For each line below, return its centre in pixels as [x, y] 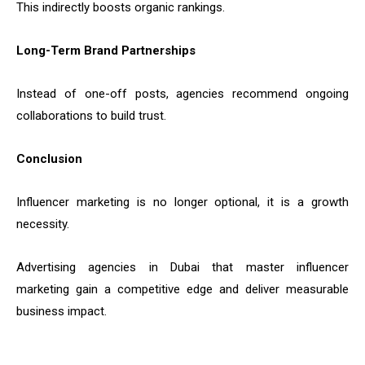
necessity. [43, 224]
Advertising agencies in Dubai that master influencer [182, 268]
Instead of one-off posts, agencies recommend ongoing [182, 94]
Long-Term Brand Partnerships [106, 51]
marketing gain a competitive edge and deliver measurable [182, 290]
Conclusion [49, 159]
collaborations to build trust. [91, 116]
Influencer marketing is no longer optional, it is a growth [182, 202]
